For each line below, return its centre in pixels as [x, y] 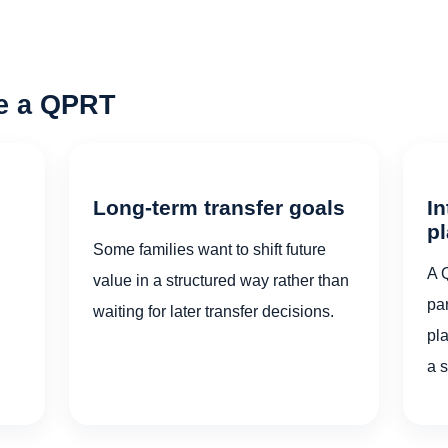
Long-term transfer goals [219, 208]
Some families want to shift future [210, 248]
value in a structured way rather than [221, 279]
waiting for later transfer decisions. [214, 310]
